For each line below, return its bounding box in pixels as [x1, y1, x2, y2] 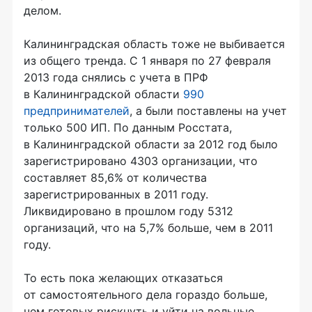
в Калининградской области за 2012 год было [24, 137, 278, 152]
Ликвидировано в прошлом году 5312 [24, 204, 233, 219]
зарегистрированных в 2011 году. [24, 187, 208, 202]
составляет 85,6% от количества [24, 171, 207, 185]
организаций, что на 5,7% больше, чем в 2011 [24, 221, 273, 235]
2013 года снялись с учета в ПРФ [24, 70, 208, 85]
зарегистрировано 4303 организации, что [24, 154, 258, 169]
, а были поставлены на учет [130, 104, 287, 118]
